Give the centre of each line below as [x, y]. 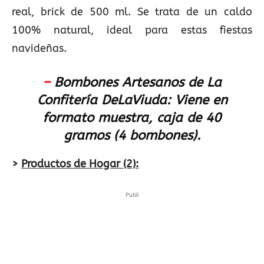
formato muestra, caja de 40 [132, 118]
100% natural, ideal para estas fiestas [132, 30]
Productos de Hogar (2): [80, 164]
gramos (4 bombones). [132, 136]
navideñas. [39, 48]
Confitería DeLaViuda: [104, 100]
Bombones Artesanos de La [138, 82]
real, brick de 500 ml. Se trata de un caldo [132, 12]
